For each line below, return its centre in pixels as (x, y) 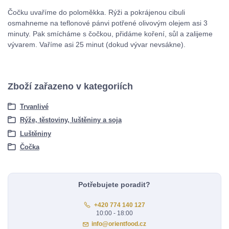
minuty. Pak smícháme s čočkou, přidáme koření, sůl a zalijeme (110, 34)
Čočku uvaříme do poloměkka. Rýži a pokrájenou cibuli (96, 13)
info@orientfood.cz (119, 224)
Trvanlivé (34, 106)
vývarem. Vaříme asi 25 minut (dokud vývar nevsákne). (97, 45)
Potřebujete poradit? (114, 185)
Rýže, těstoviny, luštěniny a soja (71, 120)
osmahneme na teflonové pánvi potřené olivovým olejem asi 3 (108, 23)
